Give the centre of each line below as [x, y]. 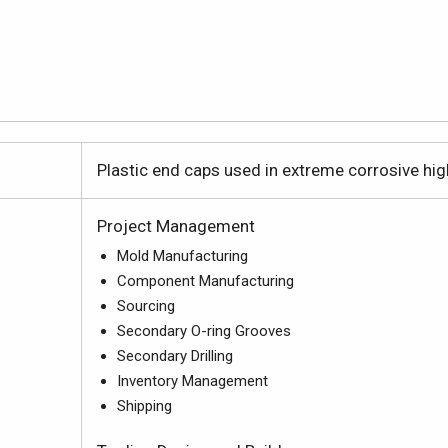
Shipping [144, 406]
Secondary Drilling [175, 356]
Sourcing [146, 306]
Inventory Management [192, 381]
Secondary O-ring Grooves [204, 331]
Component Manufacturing [205, 281]
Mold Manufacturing [182, 256]
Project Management [176, 226]
